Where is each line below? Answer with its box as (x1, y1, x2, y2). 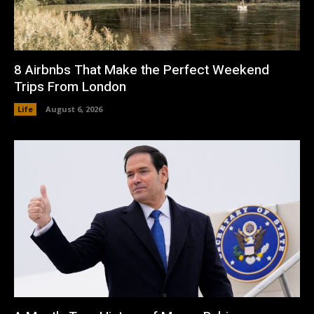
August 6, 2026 (46, 103, 102, 114)
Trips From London (14, 76, 126, 97)
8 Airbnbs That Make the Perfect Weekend (14, 60, 269, 80)
